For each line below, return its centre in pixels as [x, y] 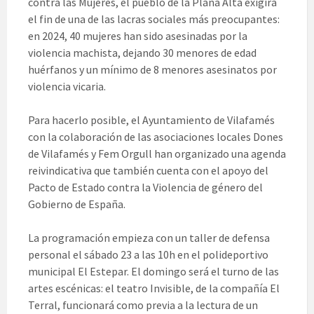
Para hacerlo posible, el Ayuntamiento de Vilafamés [151, 120]
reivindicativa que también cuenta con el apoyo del [148, 171]
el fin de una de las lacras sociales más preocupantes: [154, 19]
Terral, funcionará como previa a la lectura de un [143, 305]
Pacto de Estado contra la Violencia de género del [145, 187]
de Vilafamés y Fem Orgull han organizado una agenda [157, 154]
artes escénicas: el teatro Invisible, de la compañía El [154, 288]
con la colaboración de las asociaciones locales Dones [156, 137]
